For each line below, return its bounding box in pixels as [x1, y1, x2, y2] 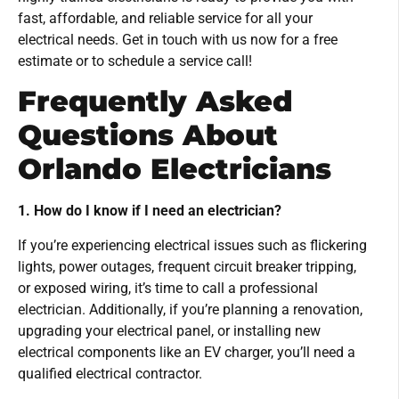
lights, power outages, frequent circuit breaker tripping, [18, 257, 356, 275]
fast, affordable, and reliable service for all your [18, 10, 313, 28]
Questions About [18, 118, 278, 153]
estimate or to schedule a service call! [18, 53, 252, 70]
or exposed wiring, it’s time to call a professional [18, 279, 318, 297]
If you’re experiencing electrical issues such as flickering [18, 236, 367, 254]
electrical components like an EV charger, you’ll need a [18, 343, 355, 361]
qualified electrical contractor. [18, 364, 202, 382]
